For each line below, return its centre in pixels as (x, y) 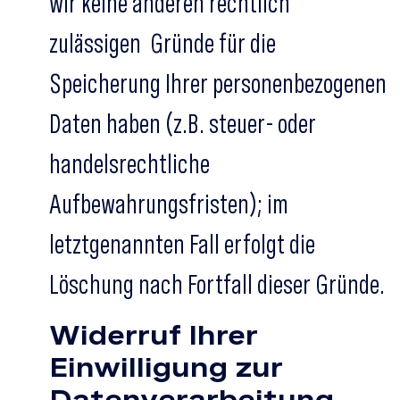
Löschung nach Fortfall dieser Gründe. (217, 284)
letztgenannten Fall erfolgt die (182, 244)
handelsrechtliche (129, 163)
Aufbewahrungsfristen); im (169, 204)
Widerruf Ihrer (154, 335)
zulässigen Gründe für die (162, 43)
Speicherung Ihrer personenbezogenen (218, 83)
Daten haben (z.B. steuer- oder (183, 123)
